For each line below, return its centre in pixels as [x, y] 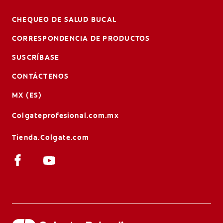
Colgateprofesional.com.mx [65, 115]
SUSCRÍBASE [36, 57]
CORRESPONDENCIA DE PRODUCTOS [81, 38]
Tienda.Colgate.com [51, 137]
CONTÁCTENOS [41, 76]
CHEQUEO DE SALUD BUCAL [64, 19]
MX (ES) [27, 95]
